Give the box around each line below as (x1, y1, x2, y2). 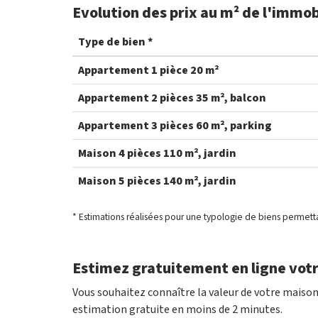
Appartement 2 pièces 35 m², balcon (78, 89, 266, 106)
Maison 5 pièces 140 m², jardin (78, 172, 236, 189)
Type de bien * (78, 33, 153, 50)
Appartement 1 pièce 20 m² (78, 62, 219, 78)
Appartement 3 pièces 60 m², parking (78, 117, 272, 133)
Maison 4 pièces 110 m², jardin (78, 145, 236, 161)
